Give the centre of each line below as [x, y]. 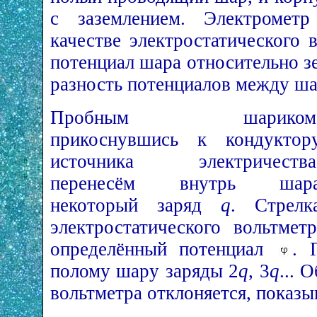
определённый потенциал [163, 249]
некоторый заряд [136, 205]
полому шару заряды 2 [145, 271]
